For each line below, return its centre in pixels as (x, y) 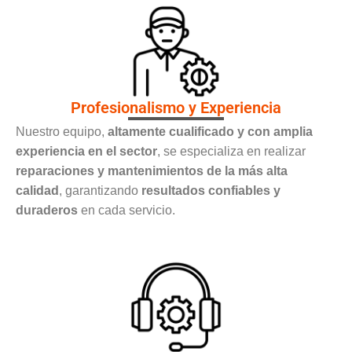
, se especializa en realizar (231, 151)
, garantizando (100, 190)
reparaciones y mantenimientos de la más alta (152, 170)
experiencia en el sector (86, 151)
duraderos (47, 210)
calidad (37, 190)
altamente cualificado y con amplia (210, 131)
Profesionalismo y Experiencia (176, 107)
